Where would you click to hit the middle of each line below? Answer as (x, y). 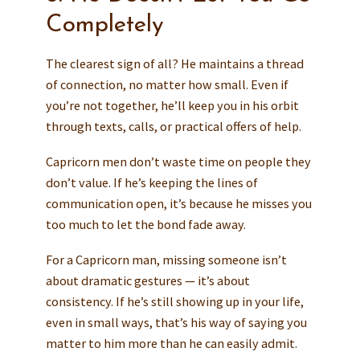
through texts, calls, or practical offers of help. (173, 126)
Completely (104, 25)
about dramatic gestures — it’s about (147, 280)
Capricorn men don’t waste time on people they (178, 161)
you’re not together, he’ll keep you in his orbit (172, 105)
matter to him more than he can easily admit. (171, 343)
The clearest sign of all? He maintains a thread (174, 63)
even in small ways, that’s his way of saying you (176, 322)
